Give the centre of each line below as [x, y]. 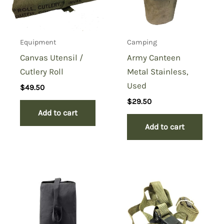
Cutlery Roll [42, 72]
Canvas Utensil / [52, 58]
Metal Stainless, [158, 72]
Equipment [38, 42]
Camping [142, 42]
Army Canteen [154, 58]
